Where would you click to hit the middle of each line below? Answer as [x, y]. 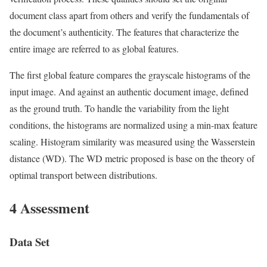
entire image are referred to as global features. [94, 48]
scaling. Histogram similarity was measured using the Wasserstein [132, 141]
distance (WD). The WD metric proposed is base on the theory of [132, 158]
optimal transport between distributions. [83, 175]
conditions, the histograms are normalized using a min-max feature [133, 125]
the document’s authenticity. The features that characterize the [124, 32]
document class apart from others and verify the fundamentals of [129, 15]
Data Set [30, 241]
